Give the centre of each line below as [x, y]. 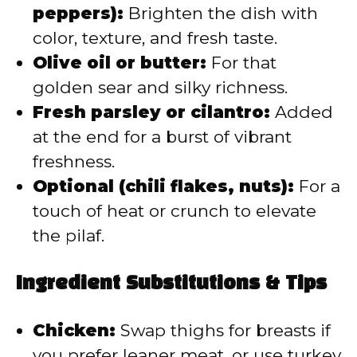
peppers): [78, 13]
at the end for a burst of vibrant [162, 136]
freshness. [74, 161]
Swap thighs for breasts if [223, 331]
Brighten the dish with [221, 13]
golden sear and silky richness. [160, 87]
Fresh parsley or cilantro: [151, 112]
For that [241, 62]
